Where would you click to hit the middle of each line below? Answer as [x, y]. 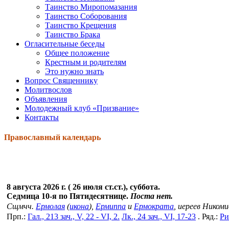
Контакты [42, 117]
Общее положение [77, 53]
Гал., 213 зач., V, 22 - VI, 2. [74, 217]
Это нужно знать [74, 71]
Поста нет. [152, 196]
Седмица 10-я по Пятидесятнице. [68, 196]
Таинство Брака [73, 34]
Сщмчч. [21, 207]
